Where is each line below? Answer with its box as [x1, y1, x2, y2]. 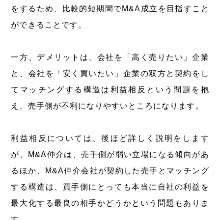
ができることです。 [11, 20, 86, 29]
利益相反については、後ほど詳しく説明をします [11, 134, 209, 142]
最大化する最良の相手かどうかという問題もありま [11, 198, 209, 207]
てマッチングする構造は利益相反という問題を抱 [11, 85, 209, 94]
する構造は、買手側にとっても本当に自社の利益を [11, 182, 209, 191]
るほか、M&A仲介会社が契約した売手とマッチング [11, 166, 209, 175]
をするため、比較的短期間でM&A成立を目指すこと [11, 4, 209, 13]
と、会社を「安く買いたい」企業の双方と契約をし [11, 69, 209, 78]
